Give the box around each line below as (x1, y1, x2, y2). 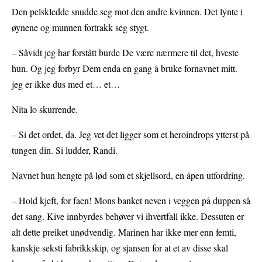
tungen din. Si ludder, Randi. (12, 143, 118, 156)
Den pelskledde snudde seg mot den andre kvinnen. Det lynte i (12, 5, 243, 18)
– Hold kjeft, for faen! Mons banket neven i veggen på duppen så (12, 194, 250, 206)
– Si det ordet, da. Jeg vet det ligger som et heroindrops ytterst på (12, 127, 249, 140)
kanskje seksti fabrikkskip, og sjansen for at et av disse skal (12, 241, 228, 254)
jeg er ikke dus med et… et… (12, 77, 120, 90)
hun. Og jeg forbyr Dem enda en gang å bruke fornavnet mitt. (12, 61, 237, 74)
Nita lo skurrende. (12, 102, 78, 115)
